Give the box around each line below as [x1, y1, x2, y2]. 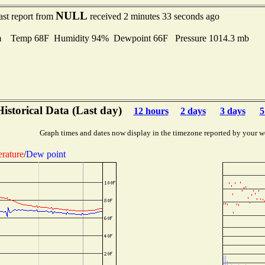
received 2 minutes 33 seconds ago [87, 11, 219, 21]
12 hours [133, 106, 169, 116]
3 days [219, 106, 245, 116]
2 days [180, 106, 206, 116]
